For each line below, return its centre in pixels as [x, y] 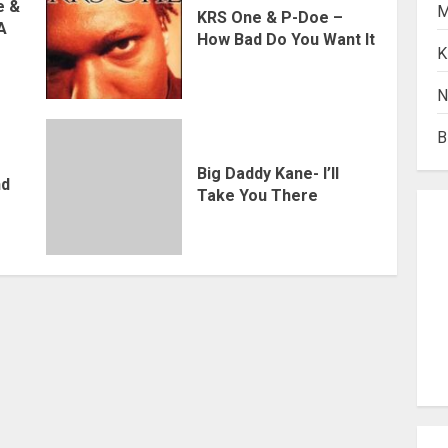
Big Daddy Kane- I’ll [267, 173]
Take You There [257, 195]
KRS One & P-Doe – [269, 17]
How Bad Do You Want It [285, 39]
